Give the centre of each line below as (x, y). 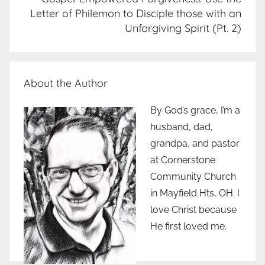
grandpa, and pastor (195, 143)
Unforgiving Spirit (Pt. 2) (183, 28)
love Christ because (193, 209)
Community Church (193, 176)
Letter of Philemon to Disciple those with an (136, 13)
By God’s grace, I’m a (195, 110)
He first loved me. (188, 226)
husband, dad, (182, 127)
